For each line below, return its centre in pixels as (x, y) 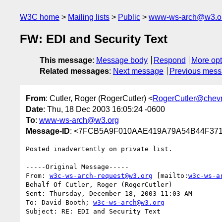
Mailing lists (89, 17)
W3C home (40, 17)
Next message (138, 71)
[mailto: (170, 175)
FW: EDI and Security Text (94, 39)
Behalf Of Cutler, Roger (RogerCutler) (99, 184)
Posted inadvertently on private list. (99, 149)
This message (66, 60)
